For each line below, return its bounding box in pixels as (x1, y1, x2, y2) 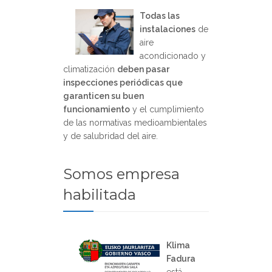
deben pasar (117, 64, 169, 74)
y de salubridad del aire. (63, 131, 158, 141)
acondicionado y (140, 50, 206, 61)
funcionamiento (63, 104, 130, 114)
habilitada (63, 185, 136, 203)
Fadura (166, 253, 195, 263)
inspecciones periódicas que (63, 77, 183, 87)
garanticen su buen (63, 90, 144, 101)
